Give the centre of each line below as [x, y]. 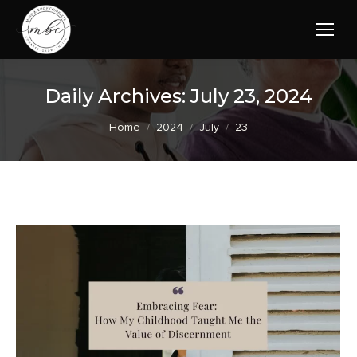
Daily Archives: [118, 96]
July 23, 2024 [251, 96]
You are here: [150, 121]
